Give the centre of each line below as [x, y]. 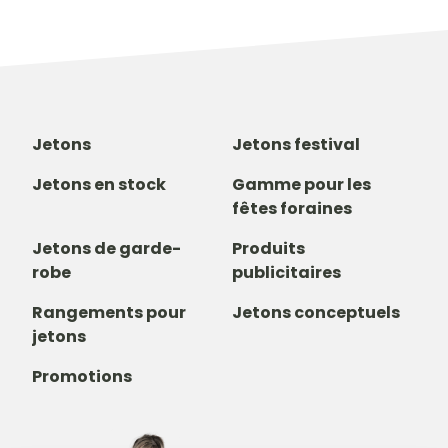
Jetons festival [296, 145]
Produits [268, 249]
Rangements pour [109, 313]
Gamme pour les [301, 185]
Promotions [82, 377]
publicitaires [286, 273]
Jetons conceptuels [316, 313]
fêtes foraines [292, 209]
